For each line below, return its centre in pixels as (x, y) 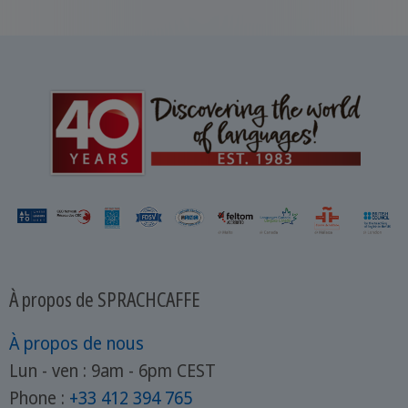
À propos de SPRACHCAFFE (104, 300)
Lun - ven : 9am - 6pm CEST (112, 371)
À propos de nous (76, 344)
